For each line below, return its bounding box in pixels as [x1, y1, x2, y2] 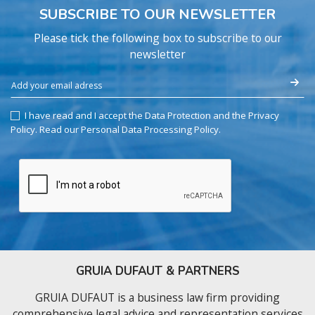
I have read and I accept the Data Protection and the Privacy [25, 108, 279, 122]
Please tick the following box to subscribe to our [33, 30, 282, 46]
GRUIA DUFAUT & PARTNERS [75, 262, 240, 279]
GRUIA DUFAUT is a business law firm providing [35, 289, 280, 305]
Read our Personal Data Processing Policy [39, 122, 219, 136]
